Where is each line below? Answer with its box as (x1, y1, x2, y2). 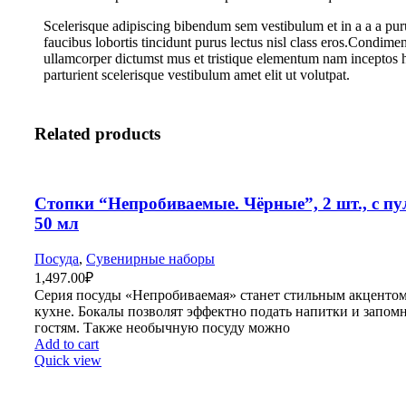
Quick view (34, 353, 101, 369)
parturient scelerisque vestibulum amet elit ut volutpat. (43, 67, 350, 83)
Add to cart (34, 336, 99, 353)
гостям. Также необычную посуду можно (34, 320, 290, 336)
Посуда (34, 251, 79, 267)
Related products (34, 123, 160, 143)
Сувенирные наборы (86, 251, 215, 267)
